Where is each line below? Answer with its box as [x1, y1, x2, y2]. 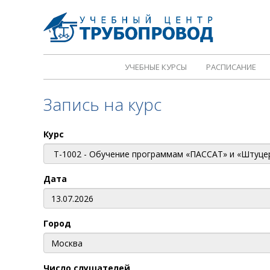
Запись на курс [43, 93, 162, 116]
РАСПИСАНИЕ [206, 61, 256, 72]
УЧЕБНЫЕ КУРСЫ [125, 61, 187, 72]
